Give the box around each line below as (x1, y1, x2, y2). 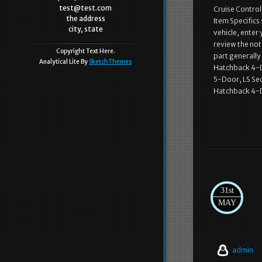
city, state (68, 25, 103, 33)
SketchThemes (89, 58, 132, 65)
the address (65, 14, 105, 23)
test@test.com (59, 4, 112, 12)
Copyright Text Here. (56, 47, 115, 55)
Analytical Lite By (39, 58, 89, 65)
